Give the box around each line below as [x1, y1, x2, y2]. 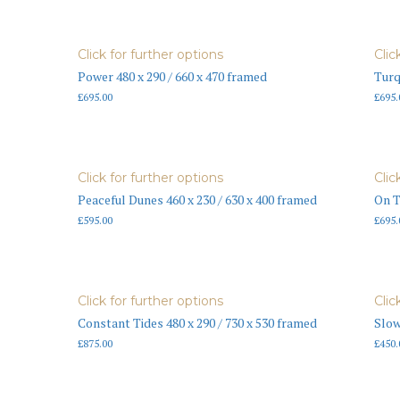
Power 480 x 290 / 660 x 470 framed [78, 68, 267, 86]
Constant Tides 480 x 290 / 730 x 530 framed [78, 313, 317, 331]
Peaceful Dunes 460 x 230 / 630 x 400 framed [78, 190, 317, 208]
